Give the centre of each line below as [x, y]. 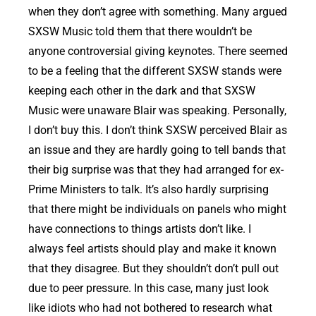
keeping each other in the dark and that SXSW [142, 91]
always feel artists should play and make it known [152, 249]
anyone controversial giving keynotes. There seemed [158, 51]
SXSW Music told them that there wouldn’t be [140, 32]
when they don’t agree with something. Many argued [158, 12]
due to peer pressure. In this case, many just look [148, 288]
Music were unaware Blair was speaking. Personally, [157, 111]
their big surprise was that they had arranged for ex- [156, 170]
